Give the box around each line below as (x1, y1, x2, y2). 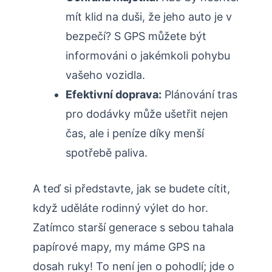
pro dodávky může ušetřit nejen (66, 107, 228, 121)
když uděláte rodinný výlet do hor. (33, 202, 208, 215)
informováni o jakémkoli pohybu (66, 49, 230, 63)
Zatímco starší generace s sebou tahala (33, 221, 234, 234)
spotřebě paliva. (66, 146, 148, 160)
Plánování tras (161, 88, 237, 101)
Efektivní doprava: (66, 88, 161, 101)
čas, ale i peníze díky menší (66, 127, 204, 140)
